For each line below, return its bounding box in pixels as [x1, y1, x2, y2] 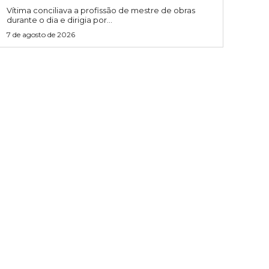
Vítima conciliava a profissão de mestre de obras [6, 5, 195, 15]
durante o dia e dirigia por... [6, 14, 112, 25]
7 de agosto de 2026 [6, 29, 75, 39]
